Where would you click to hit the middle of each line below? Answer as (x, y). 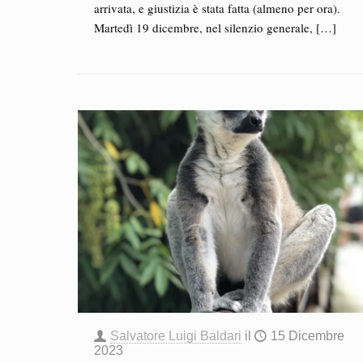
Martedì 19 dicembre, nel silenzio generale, (203, 28)
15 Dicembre (307, 336)
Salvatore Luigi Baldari (175, 336)
